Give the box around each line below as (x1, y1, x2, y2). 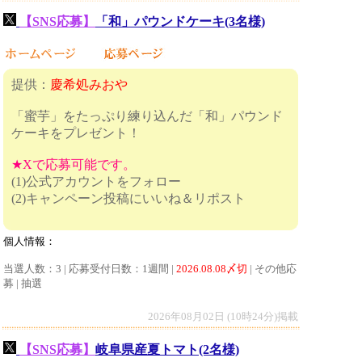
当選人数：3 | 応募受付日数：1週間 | (3, 263, 176, 275)
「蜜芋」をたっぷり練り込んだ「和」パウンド (11, 109, 283, 123)
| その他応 (247, 263, 297, 275)
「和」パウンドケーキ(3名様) (95, 15, 265, 28)
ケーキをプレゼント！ (11, 126, 141, 140)
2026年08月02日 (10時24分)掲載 (148, 310, 298, 322)
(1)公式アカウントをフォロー (11, 175, 181, 188)
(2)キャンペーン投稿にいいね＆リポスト (11, 192, 246, 205)
